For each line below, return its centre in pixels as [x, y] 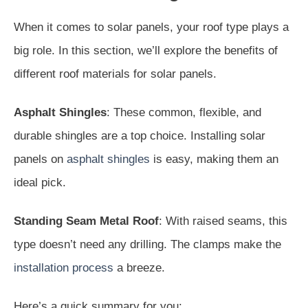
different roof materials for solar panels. [115, 74]
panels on [40, 159]
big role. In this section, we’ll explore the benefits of [146, 50]
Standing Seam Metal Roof [86, 221]
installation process [64, 267]
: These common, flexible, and [184, 112]
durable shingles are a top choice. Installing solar [140, 135]
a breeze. [139, 267]
